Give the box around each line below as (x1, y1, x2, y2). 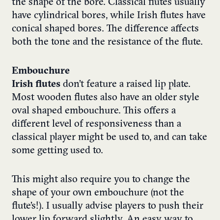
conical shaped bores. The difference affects (12, 24, 199, 34)
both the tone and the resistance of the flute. (12, 37, 203, 48)
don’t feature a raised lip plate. (60, 80, 191, 90)
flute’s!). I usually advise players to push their (12, 201, 203, 212)
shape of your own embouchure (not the (12, 188, 184, 198)
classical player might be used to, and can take (12, 133, 207, 143)
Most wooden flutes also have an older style (12, 93, 199, 103)
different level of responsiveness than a (12, 119, 181, 130)
